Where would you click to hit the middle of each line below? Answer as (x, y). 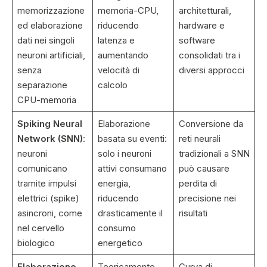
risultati (193, 213)
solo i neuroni (124, 154)
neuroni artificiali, (51, 55)
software (197, 41)
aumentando (123, 55)
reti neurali (199, 139)
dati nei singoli (46, 41)
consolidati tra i (209, 55)
